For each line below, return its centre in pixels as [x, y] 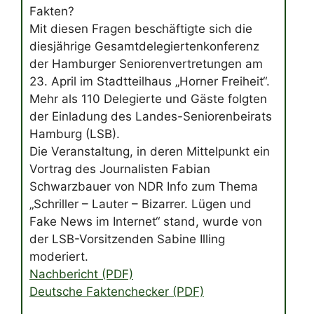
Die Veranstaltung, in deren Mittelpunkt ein [150, 152]
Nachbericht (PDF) [81, 274]
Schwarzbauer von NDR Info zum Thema [144, 187]
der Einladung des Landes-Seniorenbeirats [151, 117]
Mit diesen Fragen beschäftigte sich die [141, 29]
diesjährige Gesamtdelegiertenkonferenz [144, 47]
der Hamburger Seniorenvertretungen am [146, 64]
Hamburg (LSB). [75, 134]
